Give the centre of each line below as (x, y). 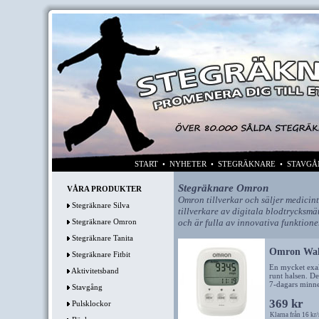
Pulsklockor (91, 303)
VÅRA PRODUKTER (104, 189)
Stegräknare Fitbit (101, 254)
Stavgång (87, 287)
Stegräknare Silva (100, 205)
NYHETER (188, 164)
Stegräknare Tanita (102, 238)
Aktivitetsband (95, 271)
